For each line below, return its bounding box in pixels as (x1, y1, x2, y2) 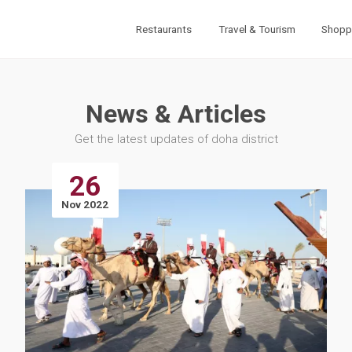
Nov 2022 (61, 199, 109, 211)
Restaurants (136, 23, 192, 35)
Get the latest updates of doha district (74, 132, 278, 147)
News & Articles (86, 98, 266, 129)
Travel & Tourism (218, 23, 295, 35)
